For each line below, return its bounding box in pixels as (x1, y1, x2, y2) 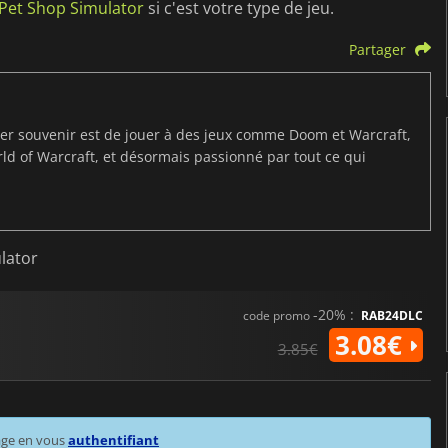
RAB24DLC (360, 307, 423, 325)
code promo (242, 307, 313, 325)
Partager (348, 40, 406, 60)
